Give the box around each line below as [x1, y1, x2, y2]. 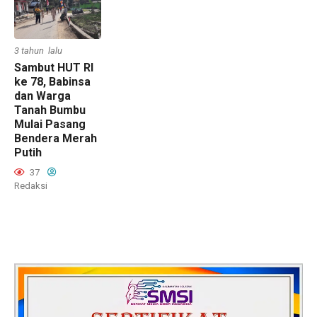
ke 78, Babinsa [14, 75, 91, 89]
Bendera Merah [14, 132, 97, 146]
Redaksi [14, 180, 47, 192]
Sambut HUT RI [14, 61, 93, 75]
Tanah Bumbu [14, 103, 86, 117]
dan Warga [14, 89, 71, 103]
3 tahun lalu [14, 45, 62, 57]
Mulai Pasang [14, 117, 86, 132]
